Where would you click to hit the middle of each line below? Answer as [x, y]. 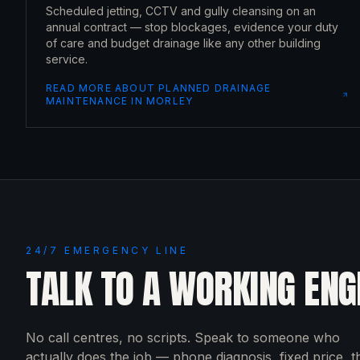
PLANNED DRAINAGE [215, 88]
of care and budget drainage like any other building [183, 43]
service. [67, 59]
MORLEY [170, 101]
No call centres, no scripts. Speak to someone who [183, 337]
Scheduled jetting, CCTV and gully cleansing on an [181, 11]
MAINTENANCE [87, 101]
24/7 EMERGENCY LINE [107, 250]
